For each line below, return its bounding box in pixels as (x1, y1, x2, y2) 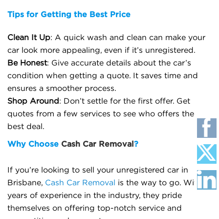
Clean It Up (7, 34, 50, 42)
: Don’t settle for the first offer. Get (59, 97, 190, 105)
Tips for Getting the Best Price (7, 10, 131, 19)
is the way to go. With (115, 179, 202, 187)
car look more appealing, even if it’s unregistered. (7, 46, 196, 54)
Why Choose (7, 139, 59, 148)
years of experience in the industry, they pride (7, 192, 182, 199)
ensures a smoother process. (7, 85, 116, 92)
